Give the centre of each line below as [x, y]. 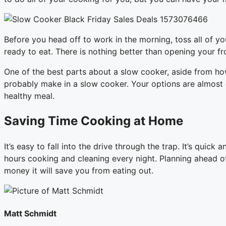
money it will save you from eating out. [79, 170]
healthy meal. [29, 96]
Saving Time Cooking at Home [94, 121]
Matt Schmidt [30, 213]
